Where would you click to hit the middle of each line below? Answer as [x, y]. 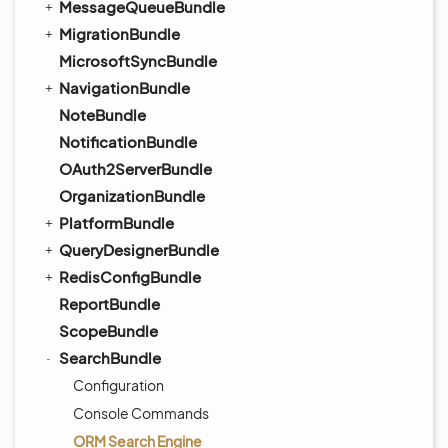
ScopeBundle [108, 330]
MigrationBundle [119, 33]
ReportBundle [109, 303]
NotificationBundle [128, 141]
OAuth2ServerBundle [135, 168]
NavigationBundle [124, 87]
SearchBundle [110, 357]
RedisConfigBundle [130, 276]
